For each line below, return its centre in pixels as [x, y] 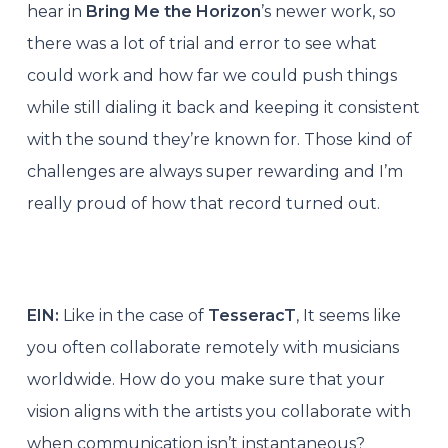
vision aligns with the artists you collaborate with [218, 411]
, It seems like [348, 315]
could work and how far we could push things [211, 75]
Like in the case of [135, 315]
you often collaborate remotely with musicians [212, 347]
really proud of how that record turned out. [203, 203]
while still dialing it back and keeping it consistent [223, 107]
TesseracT [251, 315]
